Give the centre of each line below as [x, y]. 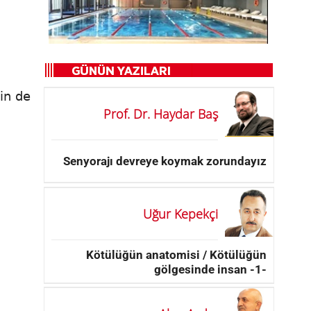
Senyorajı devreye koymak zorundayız [165, 161]
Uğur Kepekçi [180, 214]
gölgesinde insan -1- [210, 269]
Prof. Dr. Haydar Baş [161, 114]
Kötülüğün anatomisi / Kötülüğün [176, 254]
